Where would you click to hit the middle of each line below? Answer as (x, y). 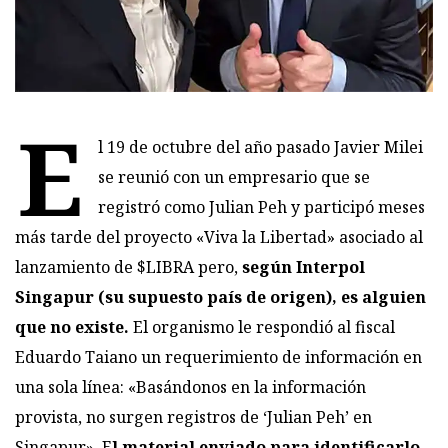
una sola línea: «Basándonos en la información (190, 386)
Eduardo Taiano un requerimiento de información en (218, 356)
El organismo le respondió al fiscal (264, 326)
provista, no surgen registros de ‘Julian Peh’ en (193, 416)
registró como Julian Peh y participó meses (261, 206)
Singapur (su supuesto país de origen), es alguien (220, 296)
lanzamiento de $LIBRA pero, (128, 266)
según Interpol (303, 266)
